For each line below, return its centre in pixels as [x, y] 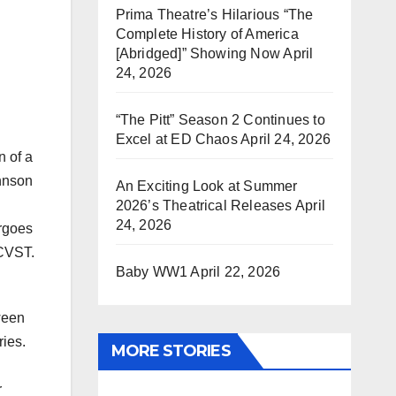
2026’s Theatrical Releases [204, 206]
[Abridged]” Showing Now [198, 53]
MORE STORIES [171, 351]
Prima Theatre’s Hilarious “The [214, 15]
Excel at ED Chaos [176, 139]
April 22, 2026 [236, 272]
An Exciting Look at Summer [206, 186]
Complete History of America [207, 34]
